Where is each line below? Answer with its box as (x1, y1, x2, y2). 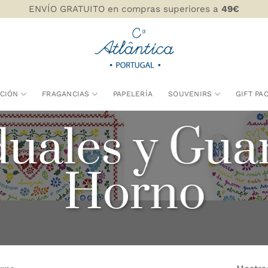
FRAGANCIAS (42, 90, 90, 98)
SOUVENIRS (168, 90, 212, 98)
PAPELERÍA (112, 90, 153, 98)
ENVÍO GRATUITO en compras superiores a (29, 4, 221, 14)
